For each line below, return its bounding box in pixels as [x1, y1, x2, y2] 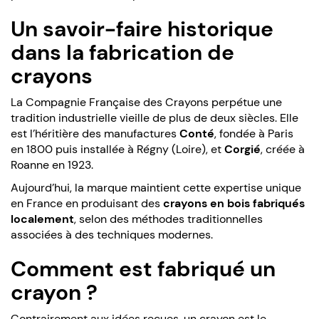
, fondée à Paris [214, 125, 293, 141]
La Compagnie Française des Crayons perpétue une [11, 94, 282, 110]
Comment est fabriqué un [11, 254, 276, 283]
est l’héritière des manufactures [11, 125, 179, 141]
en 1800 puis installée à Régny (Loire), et [11, 141, 224, 157]
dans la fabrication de [11, 38, 234, 66]
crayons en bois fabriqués [163, 195, 305, 211]
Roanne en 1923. [11, 157, 93, 172]
